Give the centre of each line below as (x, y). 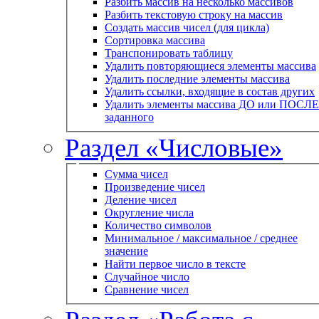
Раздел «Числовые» (174, 147)
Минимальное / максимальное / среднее (201, 239)
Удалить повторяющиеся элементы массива (210, 66)
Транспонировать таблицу (169, 53)
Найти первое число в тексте (175, 264)
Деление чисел (141, 200)
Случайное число (147, 277)
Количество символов (158, 226)
